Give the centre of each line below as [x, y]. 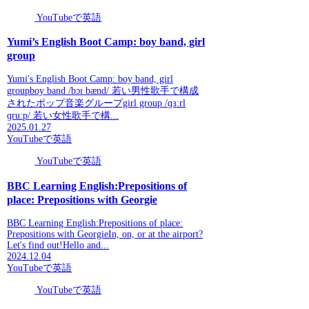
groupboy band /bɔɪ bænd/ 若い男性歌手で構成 [103, 91]
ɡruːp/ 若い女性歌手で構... [63, 116]
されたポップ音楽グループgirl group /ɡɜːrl [97, 103]
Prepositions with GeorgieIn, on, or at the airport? [105, 235]
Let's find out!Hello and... [58, 246]
